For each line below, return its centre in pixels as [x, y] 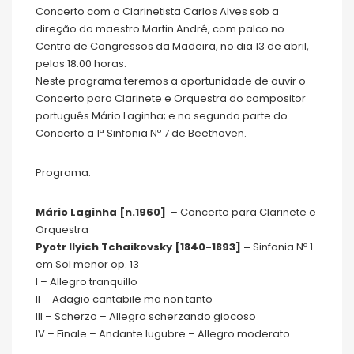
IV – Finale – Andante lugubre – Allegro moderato [163, 334]
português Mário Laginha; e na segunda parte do [162, 116]
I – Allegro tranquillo [87, 282]
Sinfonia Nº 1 [282, 247]
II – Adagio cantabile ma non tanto [124, 299]
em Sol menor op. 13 [87, 265]
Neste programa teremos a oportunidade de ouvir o [171, 81]
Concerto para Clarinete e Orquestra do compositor [171, 99]
